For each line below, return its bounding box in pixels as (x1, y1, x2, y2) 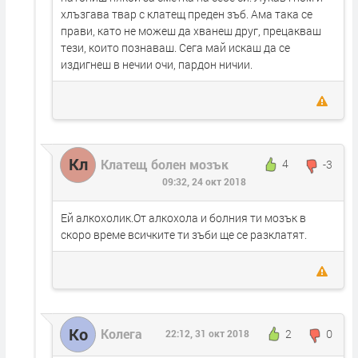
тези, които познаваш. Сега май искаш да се (61, 40, 290, 56)
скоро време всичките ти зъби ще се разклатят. (61, 226, 307, 242)
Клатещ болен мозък (101, 155, 229, 173)
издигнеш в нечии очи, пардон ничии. (61, 57, 253, 73)
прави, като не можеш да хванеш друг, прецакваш (61, 23, 321, 39)
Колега (101, 325, 142, 343)
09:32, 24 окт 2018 (161, 174, 246, 188)
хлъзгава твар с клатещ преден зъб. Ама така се (61, 6, 312, 22)
